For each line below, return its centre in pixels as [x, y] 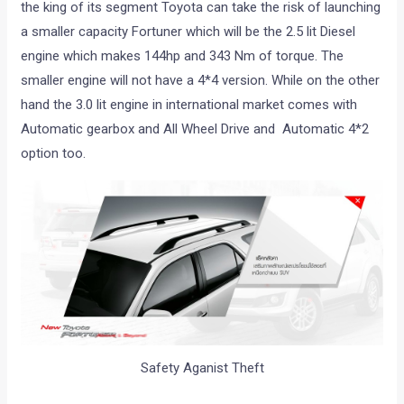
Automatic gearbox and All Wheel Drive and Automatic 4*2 [195, 129]
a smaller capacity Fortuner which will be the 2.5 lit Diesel [188, 32]
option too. [54, 154]
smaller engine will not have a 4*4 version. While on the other [201, 81]
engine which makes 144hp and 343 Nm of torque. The [183, 56]
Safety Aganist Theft [202, 368]
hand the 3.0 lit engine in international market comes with [189, 105]
